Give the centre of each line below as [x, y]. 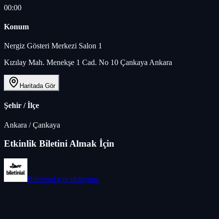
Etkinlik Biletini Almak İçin [59, 144]
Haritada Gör [37, 86]
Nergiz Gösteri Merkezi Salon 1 [53, 46]
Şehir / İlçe [22, 106]
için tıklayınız [77, 179]
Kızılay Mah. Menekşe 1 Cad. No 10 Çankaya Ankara [88, 63]
